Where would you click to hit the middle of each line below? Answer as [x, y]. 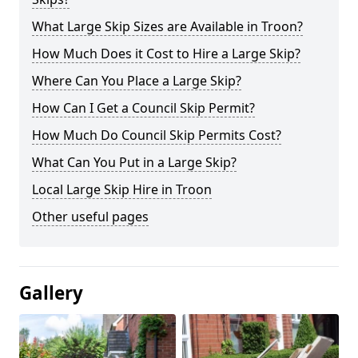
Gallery [51, 292]
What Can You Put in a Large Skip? [134, 162]
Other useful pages [90, 216]
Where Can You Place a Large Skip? [137, 80]
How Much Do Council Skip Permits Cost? [157, 135]
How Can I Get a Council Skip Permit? [143, 107]
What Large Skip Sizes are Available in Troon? [167, 26]
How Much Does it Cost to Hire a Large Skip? [166, 53]
